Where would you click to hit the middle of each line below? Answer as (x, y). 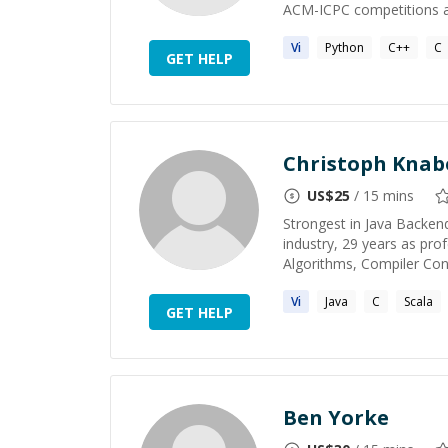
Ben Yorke (336, 417)
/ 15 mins (382, 195)
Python (344, 47)
